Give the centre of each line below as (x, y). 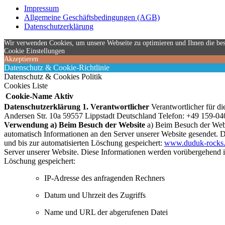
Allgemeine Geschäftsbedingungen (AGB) (92, 18)
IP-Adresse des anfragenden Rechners (104, 178)
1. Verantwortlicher (116, 107)
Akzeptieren (21, 59)
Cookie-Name (29, 96)
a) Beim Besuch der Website (98, 125)
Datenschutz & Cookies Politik (53, 77)
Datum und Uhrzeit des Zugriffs (95, 195)
